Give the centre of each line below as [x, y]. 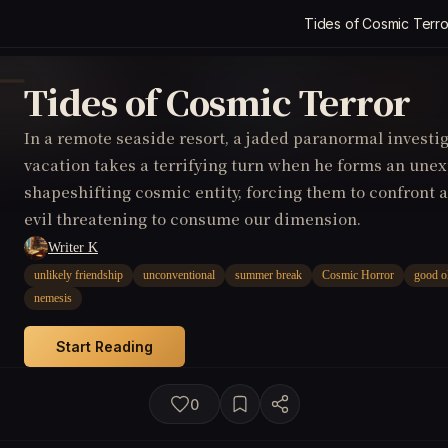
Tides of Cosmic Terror [217, 101]
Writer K [73, 247]
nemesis [53, 298]
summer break [268, 275]
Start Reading [104, 346]
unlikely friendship [78, 275]
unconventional [179, 275]
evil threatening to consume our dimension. [192, 218]
